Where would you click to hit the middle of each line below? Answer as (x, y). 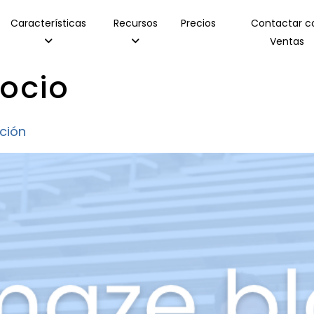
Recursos (135, 23)
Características (48, 23)
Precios (198, 23)
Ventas (287, 41)
